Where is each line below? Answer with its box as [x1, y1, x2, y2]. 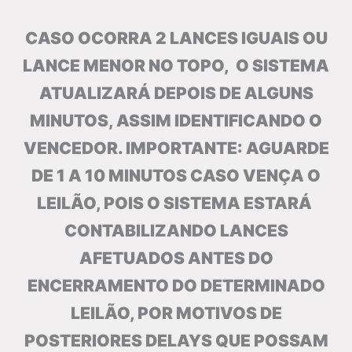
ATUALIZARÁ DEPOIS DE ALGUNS [38, 83, 313, 104]
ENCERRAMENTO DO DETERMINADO [27, 276, 325, 296]
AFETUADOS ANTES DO [79, 248, 273, 269]
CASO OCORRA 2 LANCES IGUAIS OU [24, 28, 328, 49]
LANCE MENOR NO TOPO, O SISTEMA [23, 56, 329, 76]
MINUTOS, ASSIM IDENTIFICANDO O [30, 111, 322, 131]
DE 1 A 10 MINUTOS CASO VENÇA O [31, 166, 321, 186]
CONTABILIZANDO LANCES [64, 221, 288, 241]
